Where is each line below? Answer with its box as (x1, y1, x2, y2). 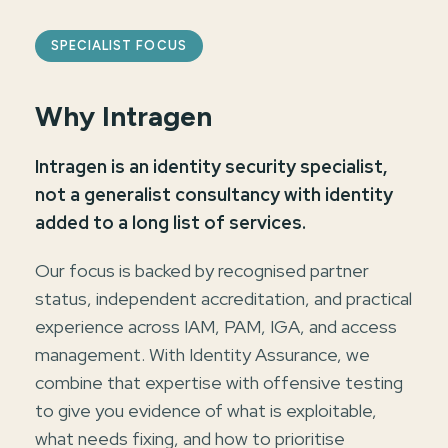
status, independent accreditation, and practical (35, 286, 412, 310)
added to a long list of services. (35, 210, 306, 234)
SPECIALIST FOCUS (51, 37, 187, 53)
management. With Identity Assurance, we (35, 342, 370, 366)
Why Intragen (35, 98, 212, 133)
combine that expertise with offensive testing (35, 370, 403, 394)
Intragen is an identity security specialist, (35, 154, 388, 178)
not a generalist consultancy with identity (35, 182, 393, 206)
